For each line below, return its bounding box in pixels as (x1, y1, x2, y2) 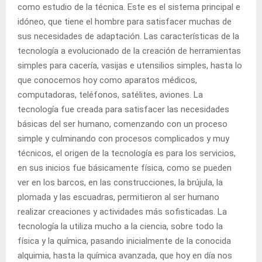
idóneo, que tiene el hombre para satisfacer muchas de (18, 16, 232, 27)
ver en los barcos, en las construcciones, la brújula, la (18, 177, 223, 188)
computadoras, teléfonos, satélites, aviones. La (18, 89, 203, 100)
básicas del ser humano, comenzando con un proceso (18, 118, 227, 129)
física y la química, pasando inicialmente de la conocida (18, 235, 231, 246)
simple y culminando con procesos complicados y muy (18, 133, 229, 144)
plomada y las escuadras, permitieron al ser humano (18, 191, 219, 202)
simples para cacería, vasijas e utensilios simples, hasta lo (18, 60, 242, 71)
